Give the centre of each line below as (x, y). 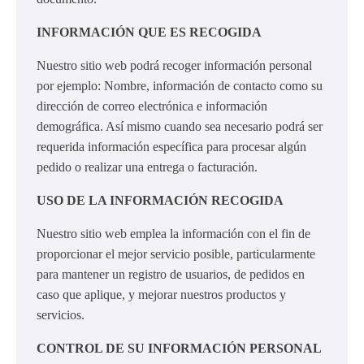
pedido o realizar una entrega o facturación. (147, 167)
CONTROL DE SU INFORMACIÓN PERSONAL (179, 348)
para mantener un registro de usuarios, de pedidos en (171, 274)
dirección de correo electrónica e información (152, 106)
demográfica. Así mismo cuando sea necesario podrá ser (180, 126)
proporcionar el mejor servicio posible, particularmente (176, 253)
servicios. (61, 314)
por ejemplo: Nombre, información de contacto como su (180, 85)
